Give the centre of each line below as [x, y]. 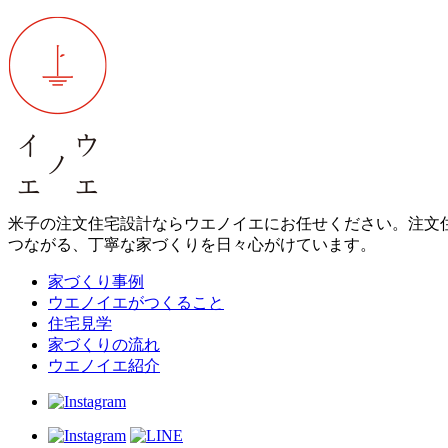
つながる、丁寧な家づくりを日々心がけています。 [192, 244]
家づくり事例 [96, 281]
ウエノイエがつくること [136, 302]
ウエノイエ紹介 [104, 365]
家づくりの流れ [104, 344]
